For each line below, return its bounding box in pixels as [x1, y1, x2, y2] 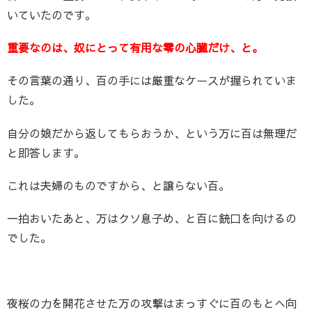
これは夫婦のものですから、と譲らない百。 [7, 177, 230, 193]
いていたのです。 [7, 7, 96, 23]
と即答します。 [7, 144, 85, 160]
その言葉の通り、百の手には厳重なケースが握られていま [7, 72, 297, 88]
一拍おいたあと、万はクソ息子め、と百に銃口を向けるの [7, 210, 297, 226]
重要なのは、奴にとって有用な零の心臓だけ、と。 [7, 40, 263, 56]
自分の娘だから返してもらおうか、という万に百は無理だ [7, 125, 297, 141]
